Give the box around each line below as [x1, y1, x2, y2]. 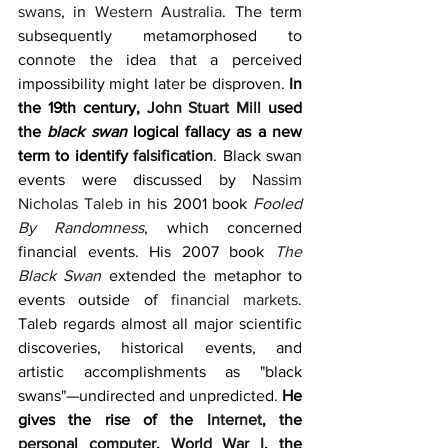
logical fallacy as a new [126, 123, 303, 140]
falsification [133, 147, 214, 164]
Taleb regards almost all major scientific [18, 315, 302, 332]
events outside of [18, 291, 171, 308]
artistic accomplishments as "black [18, 363, 302, 380]
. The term [222, 3, 303, 20]
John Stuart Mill [146, 99, 262, 116]
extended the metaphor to [101, 267, 303, 284]
